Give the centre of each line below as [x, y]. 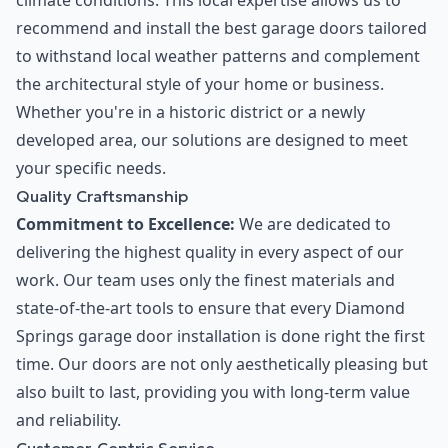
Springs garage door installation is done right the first [220, 336]
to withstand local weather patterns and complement [218, 56]
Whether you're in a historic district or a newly [190, 112]
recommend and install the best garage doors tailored [221, 28]
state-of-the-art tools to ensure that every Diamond [210, 308]
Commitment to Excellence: [125, 224]
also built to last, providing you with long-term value [213, 392]
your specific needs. [91, 168]
